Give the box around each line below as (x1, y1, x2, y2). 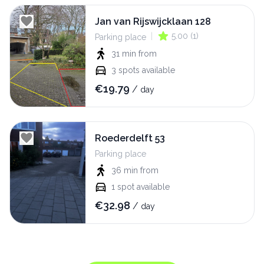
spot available (117, 182, 170, 192)
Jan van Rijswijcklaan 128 (95, 16, 211, 28)
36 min (111, 166, 138, 176)
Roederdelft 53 (95, 133, 165, 144)
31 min (111, 49, 136, 59)
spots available (118, 65, 175, 75)
